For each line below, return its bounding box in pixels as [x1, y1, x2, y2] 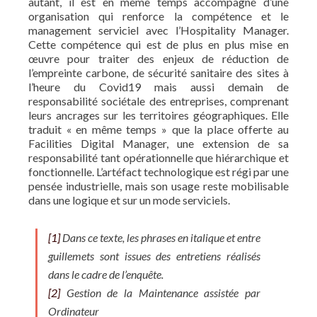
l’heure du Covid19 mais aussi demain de [28, 79, 289, 93]
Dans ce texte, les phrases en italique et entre [60, 230, 260, 244]
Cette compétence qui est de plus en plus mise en [28, 37, 289, 51]
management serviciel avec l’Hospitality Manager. [28, 23, 289, 37]
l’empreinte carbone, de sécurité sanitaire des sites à [28, 65, 289, 79]
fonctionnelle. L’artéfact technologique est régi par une [28, 164, 289, 178]
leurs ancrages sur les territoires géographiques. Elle [28, 108, 289, 122]
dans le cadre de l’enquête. [48, 267, 163, 281]
